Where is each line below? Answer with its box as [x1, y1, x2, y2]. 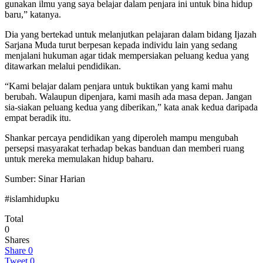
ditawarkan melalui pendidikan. [5, 60, 121, 71]
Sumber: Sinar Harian [5, 173, 85, 184]
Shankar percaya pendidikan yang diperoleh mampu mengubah [5, 132, 238, 143]
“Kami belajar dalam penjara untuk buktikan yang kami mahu [5, 80, 232, 91]
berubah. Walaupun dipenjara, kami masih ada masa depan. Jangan [5, 91, 252, 102]
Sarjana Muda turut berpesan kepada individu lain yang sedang [5, 39, 237, 50]
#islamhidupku [5, 193, 59, 204]
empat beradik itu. [5, 112, 71, 123]
